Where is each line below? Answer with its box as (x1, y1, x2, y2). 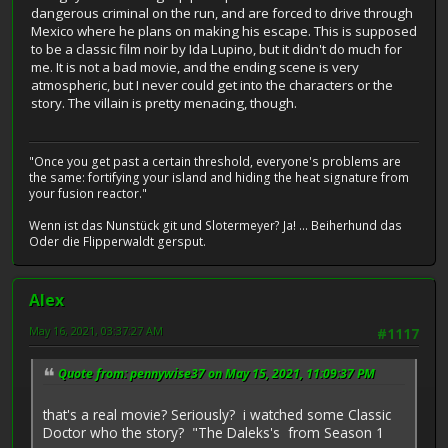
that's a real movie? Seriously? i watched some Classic (43, 405, 391, 425)
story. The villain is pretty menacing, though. (31, 93, 297, 112)
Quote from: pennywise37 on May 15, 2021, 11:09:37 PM (58, 365, 375, 383)
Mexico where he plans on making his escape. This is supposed (31, 21, 417, 40)
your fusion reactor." (29, 185, 147, 203)
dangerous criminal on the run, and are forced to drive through (31, 3, 413, 22)
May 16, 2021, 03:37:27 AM (29, 323, 163, 339)
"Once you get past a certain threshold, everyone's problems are (29, 153, 401, 171)
